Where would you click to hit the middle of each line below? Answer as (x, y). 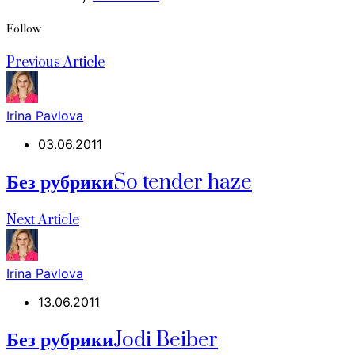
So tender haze (183, 183)
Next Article (43, 221)
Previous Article (55, 63)
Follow (24, 30)
